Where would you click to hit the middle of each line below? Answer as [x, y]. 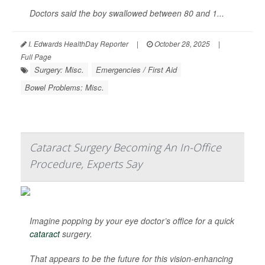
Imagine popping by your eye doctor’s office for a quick [132, 221]
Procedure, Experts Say [86, 164]
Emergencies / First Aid [136, 70]
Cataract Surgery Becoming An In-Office [125, 148]
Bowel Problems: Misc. [64, 88]
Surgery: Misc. [59, 70]
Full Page [36, 57]
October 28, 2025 [181, 44]
